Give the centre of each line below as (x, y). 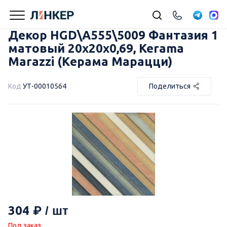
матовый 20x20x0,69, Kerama (96, 48)
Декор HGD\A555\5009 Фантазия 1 (113, 35)
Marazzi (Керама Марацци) (90, 62)
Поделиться (170, 86)
